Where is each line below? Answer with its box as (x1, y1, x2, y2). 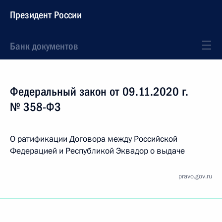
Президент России (10, 9, 82, 21)
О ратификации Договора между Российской (10, 133, 177, 145)
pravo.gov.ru (178, 172, 212, 181)
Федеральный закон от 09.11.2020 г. (10, 85, 188, 99)
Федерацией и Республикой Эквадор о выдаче (10, 145, 185, 157)
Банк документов (10, 40, 78, 52)
